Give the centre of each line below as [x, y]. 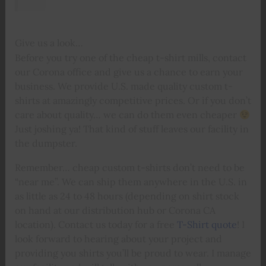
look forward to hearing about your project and [118, 238]
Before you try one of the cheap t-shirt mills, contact [130, 58]
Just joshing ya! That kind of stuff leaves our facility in [132, 129]
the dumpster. [46, 143]
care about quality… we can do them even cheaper [127, 115]
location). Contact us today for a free [96, 224]
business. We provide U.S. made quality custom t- [123, 86]
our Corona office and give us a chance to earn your [129, 72]
